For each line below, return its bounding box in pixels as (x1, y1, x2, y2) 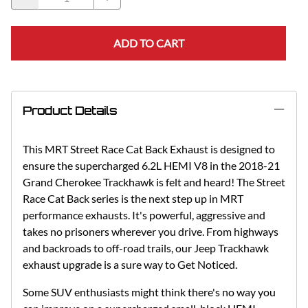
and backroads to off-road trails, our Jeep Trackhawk (23, 241, 269, 254)
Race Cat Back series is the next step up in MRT (23, 191, 243, 205)
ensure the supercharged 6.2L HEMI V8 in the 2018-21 (23, 158, 280, 172)
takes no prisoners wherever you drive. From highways (23, 224, 278, 238)
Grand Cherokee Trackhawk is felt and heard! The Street (23, 175, 285, 188)
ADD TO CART (113, 36, 184, 49)
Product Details (23, 103, 117, 118)
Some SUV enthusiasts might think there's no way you (23, 285, 276, 298)
